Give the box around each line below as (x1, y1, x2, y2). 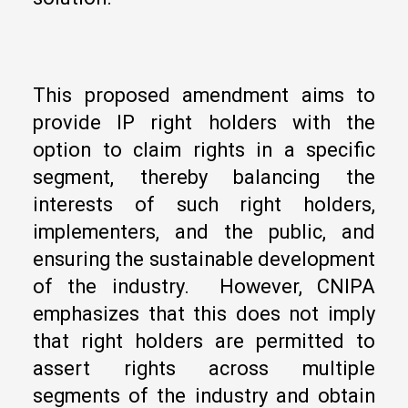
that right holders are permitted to (33, 330, 375, 353)
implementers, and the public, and (33, 220, 375, 244)
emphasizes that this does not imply (33, 302, 375, 326)
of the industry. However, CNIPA (33, 275, 375, 299)
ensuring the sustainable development (33, 248, 375, 271)
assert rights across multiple (33, 357, 375, 381)
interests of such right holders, (33, 193, 375, 217)
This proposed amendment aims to (33, 84, 375, 107)
